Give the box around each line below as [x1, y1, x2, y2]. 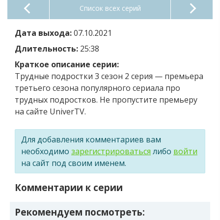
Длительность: [15, 43, 78, 54]
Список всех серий [79, 3, 141, 13]
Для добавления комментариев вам [21, 134, 161, 145]
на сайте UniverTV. [15, 106, 86, 117]
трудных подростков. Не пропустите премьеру [15, 94, 197, 105]
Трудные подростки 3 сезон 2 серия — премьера [15, 70, 203, 82]
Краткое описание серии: [15, 58, 119, 70]
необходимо [21, 145, 71, 157]
